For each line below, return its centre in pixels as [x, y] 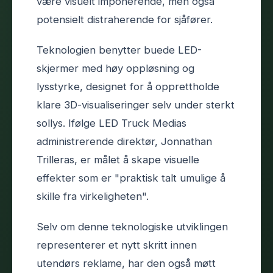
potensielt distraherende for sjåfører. [125, 19]
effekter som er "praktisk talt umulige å [131, 178]
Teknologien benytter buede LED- [119, 50]
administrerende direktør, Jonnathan [124, 141]
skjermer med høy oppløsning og [115, 68]
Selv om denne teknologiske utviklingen [132, 226]
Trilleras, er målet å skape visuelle [118, 159]
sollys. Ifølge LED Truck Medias [112, 123]
